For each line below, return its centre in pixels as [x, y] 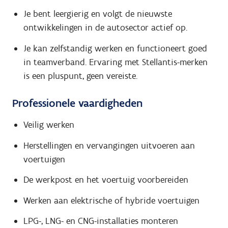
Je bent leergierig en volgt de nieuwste [97, 14]
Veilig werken [49, 125]
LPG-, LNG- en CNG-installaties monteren [101, 221]
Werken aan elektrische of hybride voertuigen [111, 200]
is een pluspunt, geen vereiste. [80, 76]
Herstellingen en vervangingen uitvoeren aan [109, 145]
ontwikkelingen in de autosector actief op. [105, 28]
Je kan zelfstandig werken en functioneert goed [115, 48]
